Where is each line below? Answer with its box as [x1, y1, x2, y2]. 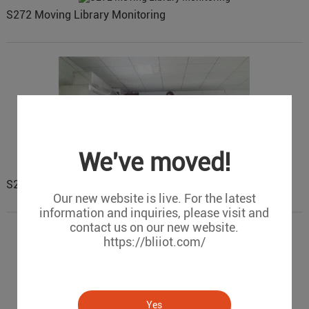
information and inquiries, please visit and [39, 206, 270, 220]
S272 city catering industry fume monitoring [6, 178, 221, 192]
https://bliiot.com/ [103, 235, 206, 249]
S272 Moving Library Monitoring [6, 8, 166, 22]
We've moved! [78, 148, 230, 177]
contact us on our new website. [70, 220, 239, 235]
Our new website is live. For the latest [52, 191, 256, 206]
